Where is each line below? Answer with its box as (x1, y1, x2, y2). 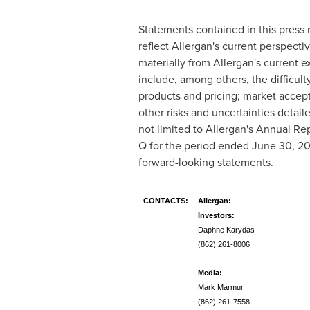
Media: (197, 268, 222, 277)
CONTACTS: (143, 197, 188, 205)
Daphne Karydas (197, 226, 255, 234)
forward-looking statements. (138, 154, 273, 170)
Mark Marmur (197, 283, 244, 291)
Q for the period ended (138, 138, 252, 154)
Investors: (197, 211, 235, 219)
